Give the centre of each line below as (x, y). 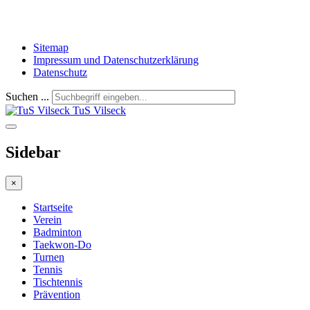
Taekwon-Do (62, 244)
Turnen (49, 257)
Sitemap (51, 47)
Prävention (57, 294)
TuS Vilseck (99, 110)
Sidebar (33, 152)
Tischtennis (58, 282)
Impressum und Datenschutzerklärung (116, 60)
